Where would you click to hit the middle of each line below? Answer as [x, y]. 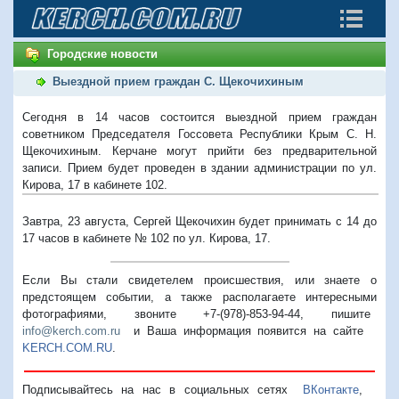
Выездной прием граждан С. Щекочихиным [178, 81]
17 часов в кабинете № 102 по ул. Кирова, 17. [147, 238]
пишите [354, 313]
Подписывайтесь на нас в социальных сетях [163, 389]
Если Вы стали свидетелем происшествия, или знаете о [199, 280]
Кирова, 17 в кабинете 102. [95, 184]
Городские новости [102, 54]
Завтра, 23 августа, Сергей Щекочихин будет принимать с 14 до [199, 221]
